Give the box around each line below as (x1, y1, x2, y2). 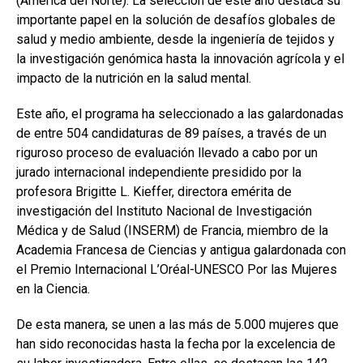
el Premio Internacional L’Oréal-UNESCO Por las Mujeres (16, 262, 337, 277)
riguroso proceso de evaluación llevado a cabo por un (16, 145, 318, 160)
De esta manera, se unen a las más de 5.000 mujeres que (16, 317, 339, 332)
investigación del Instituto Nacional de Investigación (16, 203, 312, 219)
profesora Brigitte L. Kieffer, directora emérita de (16, 184, 292, 199)
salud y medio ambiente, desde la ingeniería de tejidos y (16, 32, 335, 47)
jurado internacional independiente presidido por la (16, 164, 301, 180)
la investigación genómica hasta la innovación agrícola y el (16, 51, 344, 66)
